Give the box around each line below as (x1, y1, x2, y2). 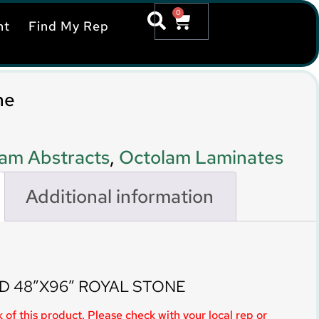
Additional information (25, 184, 214, 209)
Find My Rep (28, 18, 110, 34)
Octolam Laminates (119, 145, 283, 169)
